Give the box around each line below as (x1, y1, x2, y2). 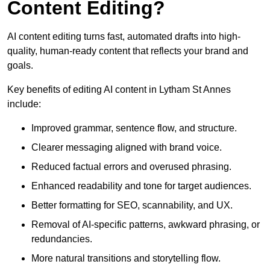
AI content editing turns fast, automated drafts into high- (7, 31, 240, 42)
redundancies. (31, 234, 92, 245)
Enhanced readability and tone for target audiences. (31, 181, 251, 192)
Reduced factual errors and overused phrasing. (31, 162, 231, 172)
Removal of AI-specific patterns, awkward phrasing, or (31, 219, 260, 230)
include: (7, 99, 41, 110)
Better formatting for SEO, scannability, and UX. (31, 200, 233, 211)
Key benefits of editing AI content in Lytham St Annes (7, 84, 231, 95)
